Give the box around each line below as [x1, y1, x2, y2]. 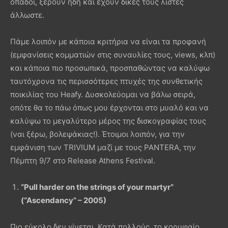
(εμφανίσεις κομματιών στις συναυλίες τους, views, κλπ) [10, 49, 215, 60]
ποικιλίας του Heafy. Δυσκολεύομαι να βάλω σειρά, [10, 89, 195, 99]
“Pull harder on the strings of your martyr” [21, 182, 174, 192]
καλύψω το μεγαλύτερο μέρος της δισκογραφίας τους [10, 116, 206, 126]
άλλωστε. [10, 10, 44, 20]
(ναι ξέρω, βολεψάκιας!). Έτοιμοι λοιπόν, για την [10, 129, 185, 139]
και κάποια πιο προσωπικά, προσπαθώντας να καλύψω [10, 63, 210, 73]
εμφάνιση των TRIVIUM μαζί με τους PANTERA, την [10, 142, 196, 152]
